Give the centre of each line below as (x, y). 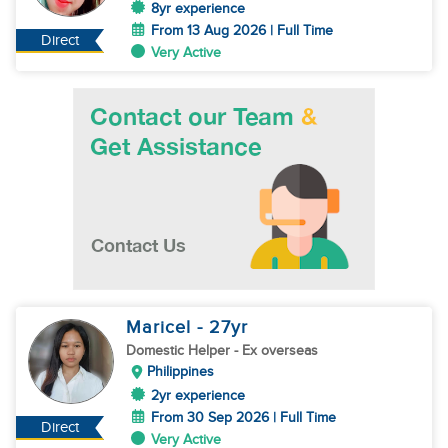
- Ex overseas (276, 350)
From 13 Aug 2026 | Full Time (242, 30)
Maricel (161, 327)
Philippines (180, 371)
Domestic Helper (180, 350)
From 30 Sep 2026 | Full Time (243, 417)
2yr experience (198, 395)
